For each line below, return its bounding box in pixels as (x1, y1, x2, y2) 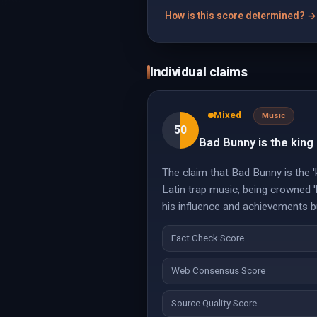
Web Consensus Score (171, 265, 265, 276)
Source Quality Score (171, 298, 257, 309)
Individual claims (150, 64, 248, 79)
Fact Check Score (171, 233, 244, 243)
